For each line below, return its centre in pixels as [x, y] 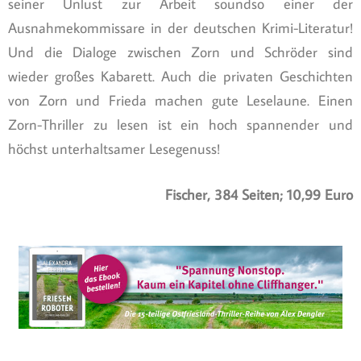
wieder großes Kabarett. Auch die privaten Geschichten [180, 76]
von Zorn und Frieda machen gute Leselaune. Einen [180, 100]
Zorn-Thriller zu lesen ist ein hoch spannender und [180, 124]
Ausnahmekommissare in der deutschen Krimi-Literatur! [180, 27]
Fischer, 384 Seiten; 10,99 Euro [259, 194]
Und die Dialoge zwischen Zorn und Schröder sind [180, 52]
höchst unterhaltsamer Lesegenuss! [114, 148]
